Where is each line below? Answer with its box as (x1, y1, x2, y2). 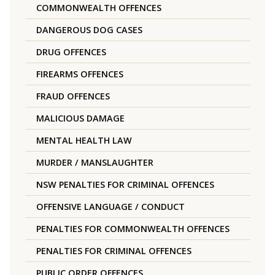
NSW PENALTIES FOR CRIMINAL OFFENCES (36, 179, 214, 191)
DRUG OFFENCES (36, 46, 106, 58)
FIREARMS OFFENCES (36, 68, 123, 80)
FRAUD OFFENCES (36, 90, 110, 103)
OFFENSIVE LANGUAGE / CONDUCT (36, 201, 185, 213)
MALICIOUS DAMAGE (36, 112, 125, 125)
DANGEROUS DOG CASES (36, 24, 142, 36)
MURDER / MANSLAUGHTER (36, 157, 153, 169)
